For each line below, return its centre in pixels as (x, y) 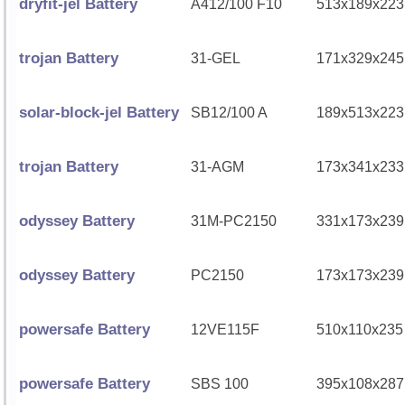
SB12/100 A (229, 113)
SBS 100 (220, 384)
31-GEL (216, 58)
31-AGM (217, 167)
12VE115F (225, 330)
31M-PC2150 (234, 221)
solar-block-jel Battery (99, 113)
